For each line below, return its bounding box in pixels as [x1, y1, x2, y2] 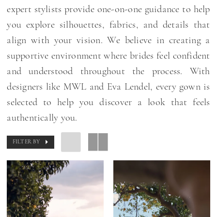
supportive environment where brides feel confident [7, 51, 210, 61]
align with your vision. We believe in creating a [7, 35, 210, 46]
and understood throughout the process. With [7, 66, 210, 77]
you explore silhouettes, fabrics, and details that [7, 20, 210, 30]
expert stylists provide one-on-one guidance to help [7, 4, 210, 15]
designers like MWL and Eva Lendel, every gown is [7, 82, 210, 92]
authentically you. [7, 113, 77, 123]
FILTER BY [13, 139, 40, 145]
